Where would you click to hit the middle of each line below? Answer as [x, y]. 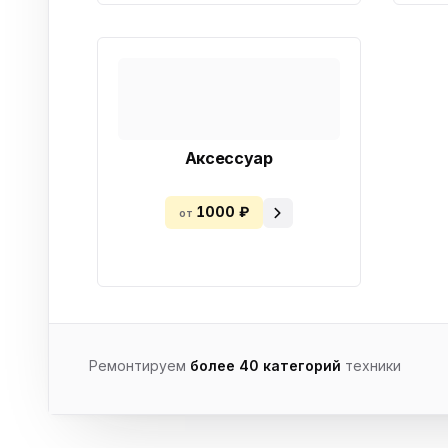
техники [371, 365]
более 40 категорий [265, 365]
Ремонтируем [139, 365]
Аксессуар [228, 158]
